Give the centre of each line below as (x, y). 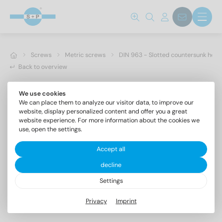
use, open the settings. (50, 129)
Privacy (96, 201)
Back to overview (43, 67)
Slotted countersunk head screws (57, 207)
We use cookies (42, 94)
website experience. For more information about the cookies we (109, 120)
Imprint (126, 201)
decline (111, 165)
